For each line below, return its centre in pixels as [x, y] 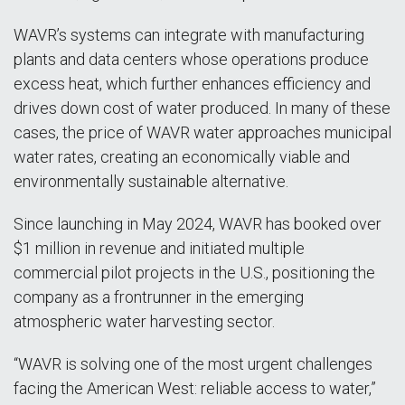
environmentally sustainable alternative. [151, 181]
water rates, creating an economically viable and [182, 157]
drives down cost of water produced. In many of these [202, 108]
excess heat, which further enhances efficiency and [192, 84]
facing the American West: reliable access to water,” [195, 388]
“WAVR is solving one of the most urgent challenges [193, 364]
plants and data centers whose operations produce [191, 59]
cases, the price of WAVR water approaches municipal [202, 132]
